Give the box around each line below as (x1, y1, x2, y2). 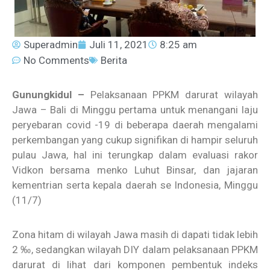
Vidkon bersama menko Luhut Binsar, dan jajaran (12, 164, 258, 177)
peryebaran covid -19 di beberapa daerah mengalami (12, 119, 258, 131)
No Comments (24, 54, 89, 67)
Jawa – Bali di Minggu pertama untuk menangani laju (12, 104, 258, 116)
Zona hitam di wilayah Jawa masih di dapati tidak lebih (12, 228, 258, 241)
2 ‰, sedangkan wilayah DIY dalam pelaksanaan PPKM (12, 243, 258, 256)
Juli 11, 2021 (89, 39, 148, 51)
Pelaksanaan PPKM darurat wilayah (84, 89, 259, 101)
